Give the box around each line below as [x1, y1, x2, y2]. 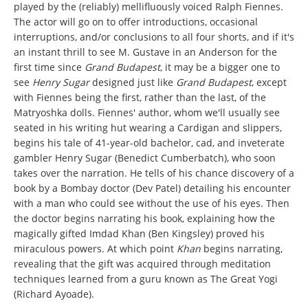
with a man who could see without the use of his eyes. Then [14, 196, 289, 210]
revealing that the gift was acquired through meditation [14, 256, 271, 270]
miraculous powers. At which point [14, 241, 177, 255]
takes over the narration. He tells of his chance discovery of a [14, 166, 294, 179]
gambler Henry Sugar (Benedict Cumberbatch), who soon [14, 151, 276, 164]
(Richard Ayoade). [14, 287, 94, 300]
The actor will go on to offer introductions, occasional [14, 14, 258, 28]
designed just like [92, 75, 176, 89]
